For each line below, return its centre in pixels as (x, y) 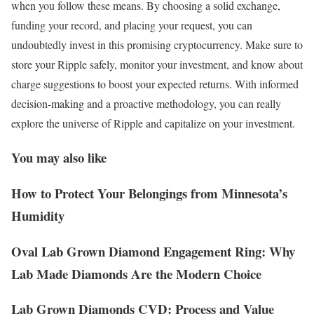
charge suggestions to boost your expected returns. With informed (155, 84)
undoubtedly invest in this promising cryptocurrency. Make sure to (157, 45)
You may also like (59, 158)
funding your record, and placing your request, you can (132, 25)
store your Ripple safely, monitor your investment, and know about (157, 64)
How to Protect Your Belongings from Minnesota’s (149, 193)
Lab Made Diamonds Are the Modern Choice (136, 273)
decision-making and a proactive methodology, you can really (146, 104)
